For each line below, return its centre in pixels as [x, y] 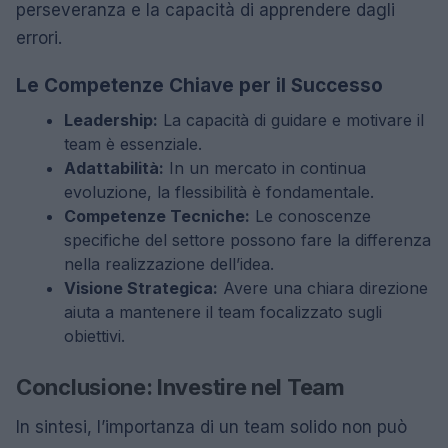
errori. [39, 38]
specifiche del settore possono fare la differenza [247, 240]
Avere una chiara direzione [323, 288]
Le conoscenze [310, 216]
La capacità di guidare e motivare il [291, 120]
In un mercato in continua [265, 168]
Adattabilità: [114, 168]
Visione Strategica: [141, 288]
